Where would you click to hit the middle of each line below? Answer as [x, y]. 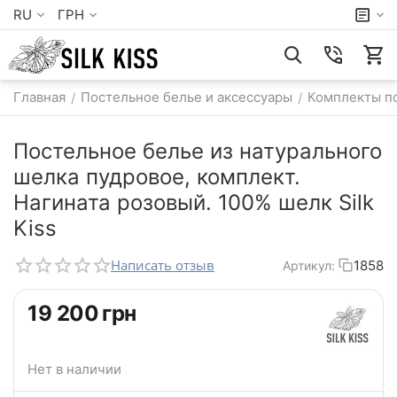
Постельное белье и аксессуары [187, 97]
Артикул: [309, 265]
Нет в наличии [74, 370]
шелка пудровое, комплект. [157, 177]
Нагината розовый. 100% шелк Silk [194, 202]
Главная [39, 97]
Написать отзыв [163, 265]
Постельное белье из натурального [198, 151]
